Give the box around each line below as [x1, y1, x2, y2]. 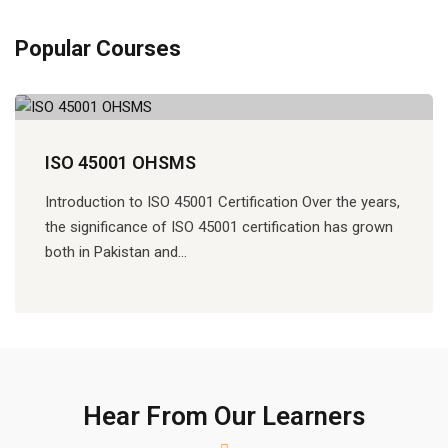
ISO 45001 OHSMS [45, 151, 196, 173]
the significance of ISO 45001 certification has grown [45, 217, 393, 236]
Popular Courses [15, 36, 181, 61]
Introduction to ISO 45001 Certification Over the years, [45, 192, 400, 211]
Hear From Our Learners [83, 400, 365, 431]
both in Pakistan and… [45, 242, 187, 261]
